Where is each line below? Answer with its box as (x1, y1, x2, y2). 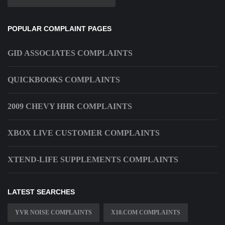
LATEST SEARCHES (8, 188, 75, 196)
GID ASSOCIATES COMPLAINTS (8, 49, 133, 58)
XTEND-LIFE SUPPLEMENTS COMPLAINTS (8, 155, 178, 164)
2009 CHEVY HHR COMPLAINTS (8, 102, 132, 111)
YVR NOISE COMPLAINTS (15, 209, 92, 216)
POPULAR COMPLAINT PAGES (8, 25, 111, 33)
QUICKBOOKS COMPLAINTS (8, 75, 120, 84)
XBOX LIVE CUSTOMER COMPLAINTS (8, 129, 160, 138)
